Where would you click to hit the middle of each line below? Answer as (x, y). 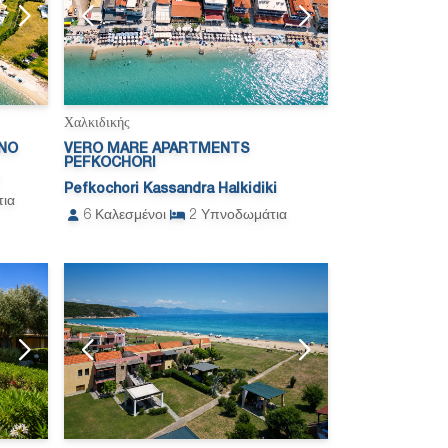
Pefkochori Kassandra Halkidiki (170, 189)
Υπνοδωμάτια (244, 215)
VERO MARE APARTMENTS (157, 149)
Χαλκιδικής (97, 123)
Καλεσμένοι (130, 215)
